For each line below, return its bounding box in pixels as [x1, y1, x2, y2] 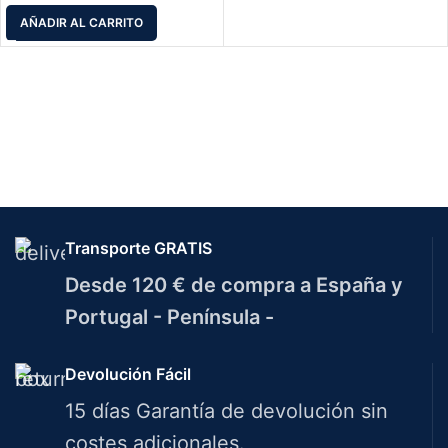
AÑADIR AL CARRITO [20, 14, 143, 30]
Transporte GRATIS [65, 238, 212, 258]
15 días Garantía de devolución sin [65, 399, 388, 423]
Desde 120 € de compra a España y [65, 273, 403, 297]
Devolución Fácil [65, 364, 191, 384]
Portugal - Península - [65, 305, 274, 329]
